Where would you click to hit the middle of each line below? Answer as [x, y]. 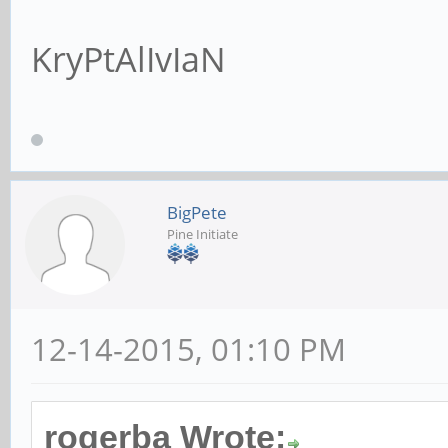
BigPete [197, 212]
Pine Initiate [202, 233]
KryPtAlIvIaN [128, 58]
